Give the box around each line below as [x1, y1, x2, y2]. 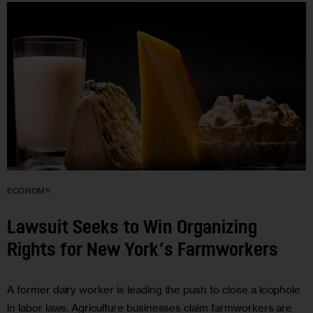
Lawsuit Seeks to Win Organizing [7, 219, 257, 238]
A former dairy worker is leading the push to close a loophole [7, 283, 301, 297]
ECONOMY [7, 185, 51, 196]
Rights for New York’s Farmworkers [7, 241, 278, 261]
